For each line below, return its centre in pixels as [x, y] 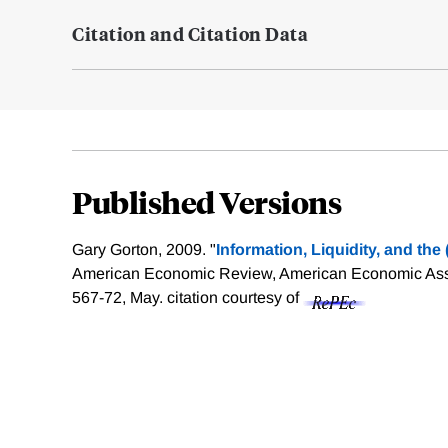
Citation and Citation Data [190, 34]
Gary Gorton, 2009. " [144, 250]
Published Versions [206, 202]
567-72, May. [119, 298]
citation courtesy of [235, 298]
